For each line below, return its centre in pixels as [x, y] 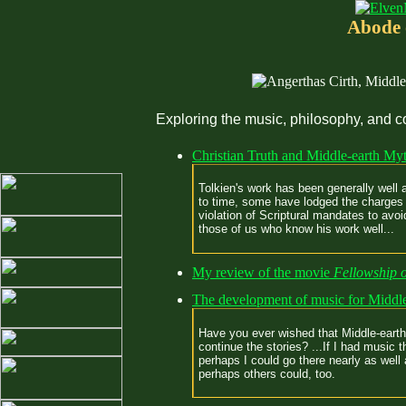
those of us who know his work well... [296, 229]
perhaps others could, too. [267, 373]
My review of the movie [263, 273]
